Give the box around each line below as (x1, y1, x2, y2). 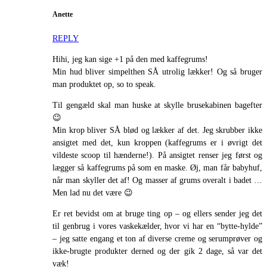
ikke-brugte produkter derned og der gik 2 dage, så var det (52, 246, 262, 256)
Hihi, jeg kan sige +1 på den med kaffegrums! (52, 54, 208, 64)
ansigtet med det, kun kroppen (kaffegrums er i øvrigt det (52, 138, 262, 147)
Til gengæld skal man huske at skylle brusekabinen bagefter (52, 100, 262, 110)
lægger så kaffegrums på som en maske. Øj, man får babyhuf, (52, 163, 262, 172)
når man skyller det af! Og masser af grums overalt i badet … (52, 175, 262, 185)
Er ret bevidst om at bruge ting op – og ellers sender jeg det (52, 209, 262, 218)
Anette (52, 10, 73, 18)
